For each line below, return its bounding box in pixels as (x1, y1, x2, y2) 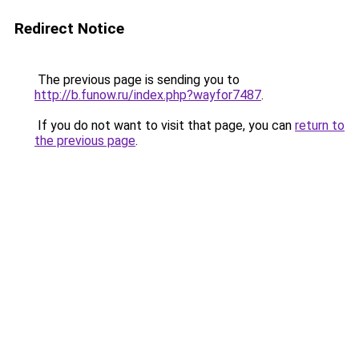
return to (295, 118, 345, 133)
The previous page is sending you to (34, 72, 240, 87)
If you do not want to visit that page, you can (34, 118, 295, 133)
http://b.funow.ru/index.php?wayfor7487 (34, 87, 261, 103)
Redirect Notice (14, 19, 124, 38)
